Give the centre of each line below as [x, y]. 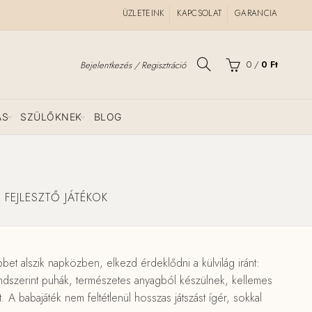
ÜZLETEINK [143, 13]
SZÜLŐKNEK [51, 117]
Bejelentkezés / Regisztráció [133, 65]
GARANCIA [256, 13]
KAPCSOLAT [200, 13]
